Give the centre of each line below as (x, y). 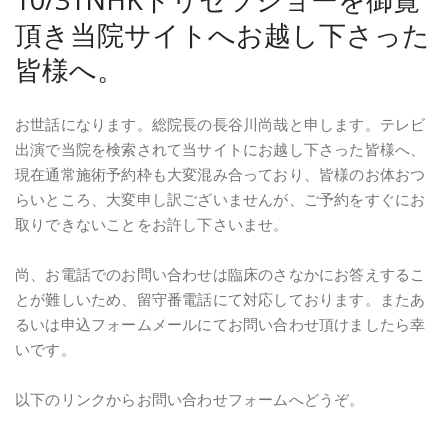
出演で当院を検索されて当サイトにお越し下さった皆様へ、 (220, 148)
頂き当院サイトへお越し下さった (222, 34)
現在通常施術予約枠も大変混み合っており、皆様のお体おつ (220, 173)
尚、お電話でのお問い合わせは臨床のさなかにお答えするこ (220, 273)
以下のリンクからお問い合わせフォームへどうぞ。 (190, 398)
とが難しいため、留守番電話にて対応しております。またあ (220, 298)
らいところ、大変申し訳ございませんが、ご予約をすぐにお (220, 198)
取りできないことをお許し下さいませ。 (152, 223)
